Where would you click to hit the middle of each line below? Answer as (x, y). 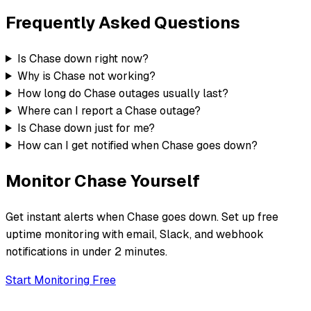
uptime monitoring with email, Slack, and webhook (135, 234)
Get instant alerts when (66, 217)
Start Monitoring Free (61, 280)
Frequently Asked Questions (123, 22)
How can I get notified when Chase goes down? (137, 145)
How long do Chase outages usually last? (123, 93)
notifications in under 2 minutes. (86, 251)
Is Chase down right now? (83, 58)
